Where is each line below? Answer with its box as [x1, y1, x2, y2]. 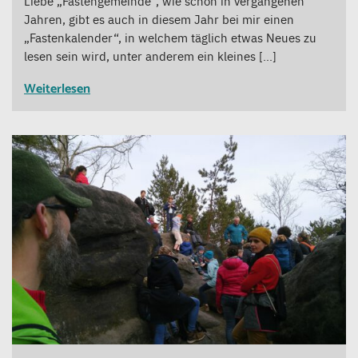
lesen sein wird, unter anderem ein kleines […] [24, 47, 276, 65]
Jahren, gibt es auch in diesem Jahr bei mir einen [24, 10, 294, 28]
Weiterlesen [24, 78, 90, 101]
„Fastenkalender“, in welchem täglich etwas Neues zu [24, 29, 316, 46]
